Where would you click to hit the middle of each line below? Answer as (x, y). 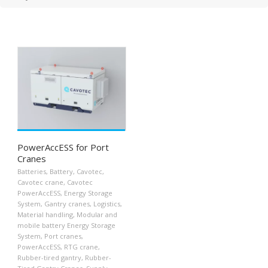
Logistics (107, 204)
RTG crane (81, 247)
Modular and (97, 215)
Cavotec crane (40, 182)
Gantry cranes (67, 204)
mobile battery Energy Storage (66, 226)
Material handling (45, 215)
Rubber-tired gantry (49, 258)
